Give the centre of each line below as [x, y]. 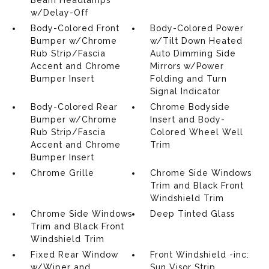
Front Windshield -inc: [200, 255]
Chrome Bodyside [190, 107]
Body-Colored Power [197, 28]
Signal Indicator [186, 91]
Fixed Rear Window [74, 255]
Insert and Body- [188, 119]
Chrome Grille [62, 173]
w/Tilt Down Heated [197, 41]
